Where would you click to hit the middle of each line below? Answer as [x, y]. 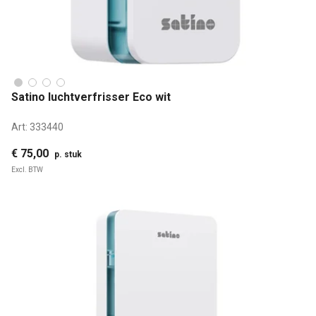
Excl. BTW [27, 169]
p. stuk [68, 154]
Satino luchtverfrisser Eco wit [91, 97]
